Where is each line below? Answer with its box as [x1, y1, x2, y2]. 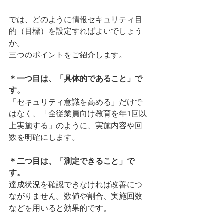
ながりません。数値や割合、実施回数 [9, 191, 142, 201]
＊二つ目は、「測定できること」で [9, 156, 135, 165]
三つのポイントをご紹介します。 [9, 50, 127, 59]
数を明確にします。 [9, 132, 80, 142]
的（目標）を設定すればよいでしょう [9, 26, 142, 36]
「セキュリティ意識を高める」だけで [9, 97, 142, 107]
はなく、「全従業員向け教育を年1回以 [9, 109, 147, 118]
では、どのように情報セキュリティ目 [9, 14, 142, 24]
